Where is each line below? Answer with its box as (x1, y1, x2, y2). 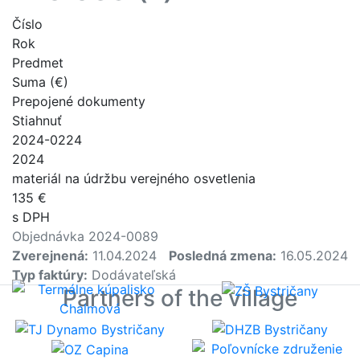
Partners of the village (63, 284, 297, 313)
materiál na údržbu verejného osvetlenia (12, 170, 256, 187)
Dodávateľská (88, 267, 176, 284)
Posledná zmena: (169, 247, 276, 264)
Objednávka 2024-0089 (12, 228, 158, 245)
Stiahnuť (12, 112, 62, 129)
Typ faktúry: (12, 267, 88, 284)
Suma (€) (12, 74, 68, 91)
